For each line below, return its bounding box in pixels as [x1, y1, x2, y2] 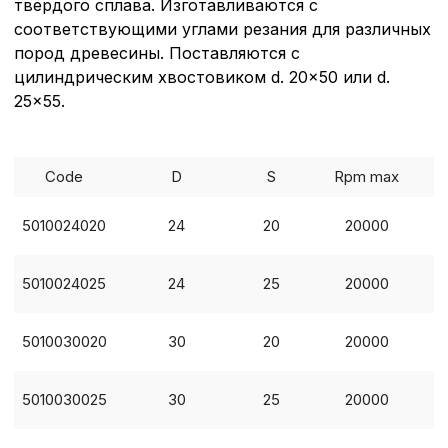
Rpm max [334, 167, 399, 187]
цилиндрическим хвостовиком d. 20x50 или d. [14, 67, 390, 88]
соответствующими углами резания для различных [14, 19, 431, 40]
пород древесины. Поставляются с [14, 43, 300, 64]
